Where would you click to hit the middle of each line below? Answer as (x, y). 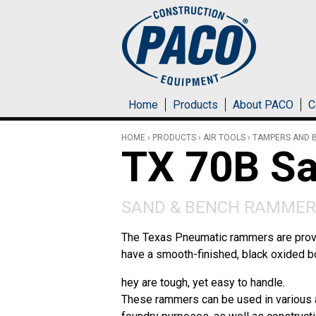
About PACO (263, 105)
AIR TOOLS (224, 138)
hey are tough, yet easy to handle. (203, 282)
